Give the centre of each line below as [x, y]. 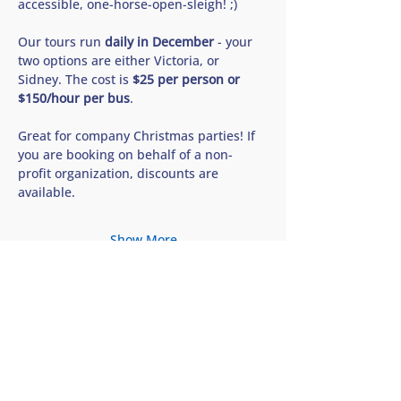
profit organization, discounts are [120, 173]
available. [47, 192]
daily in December [159, 42]
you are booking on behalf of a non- [125, 154]
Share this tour [143, 347]
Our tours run [61, 42]
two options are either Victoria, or [120, 60]
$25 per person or [188, 79]
